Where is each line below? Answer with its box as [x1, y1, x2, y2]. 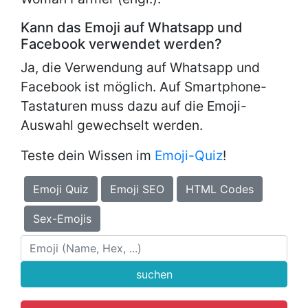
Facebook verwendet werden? [21, 36, 222, 52]
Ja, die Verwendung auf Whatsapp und [21, 59, 260, 76]
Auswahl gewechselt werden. [21, 117, 203, 133]
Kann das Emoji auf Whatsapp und [21, 19, 243, 36]
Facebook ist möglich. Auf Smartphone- [21, 78, 267, 95]
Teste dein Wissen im [21, 147, 155, 164]
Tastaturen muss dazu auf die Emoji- [21, 98, 247, 114]
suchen [135, 267, 173, 281]
